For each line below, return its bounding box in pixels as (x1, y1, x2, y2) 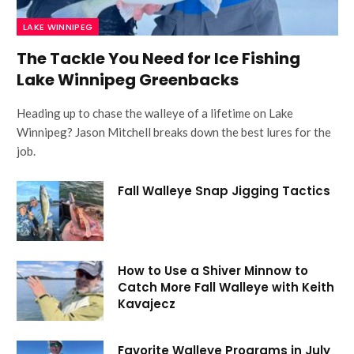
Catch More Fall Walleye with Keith (118, 279, 334, 296)
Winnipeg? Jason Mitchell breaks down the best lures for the (17, 125, 331, 140)
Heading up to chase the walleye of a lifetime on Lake (17, 106, 293, 121)
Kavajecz (118, 296, 175, 313)
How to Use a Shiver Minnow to (118, 262, 308, 280)
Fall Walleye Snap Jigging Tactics (118, 183, 330, 200)
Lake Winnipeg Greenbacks (17, 69, 239, 92)
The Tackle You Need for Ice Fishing (17, 47, 300, 70)
